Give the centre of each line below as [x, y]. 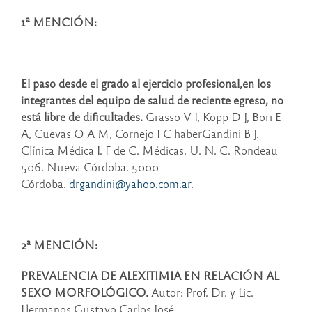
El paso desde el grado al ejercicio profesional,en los [146, 84]
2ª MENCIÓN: [59, 245]
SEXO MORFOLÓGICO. [85, 292]
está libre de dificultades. [83, 117]
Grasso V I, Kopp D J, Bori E [213, 117]
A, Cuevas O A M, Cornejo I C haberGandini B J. [140, 134]
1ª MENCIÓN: [59, 22]
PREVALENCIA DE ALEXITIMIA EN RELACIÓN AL [150, 276]
